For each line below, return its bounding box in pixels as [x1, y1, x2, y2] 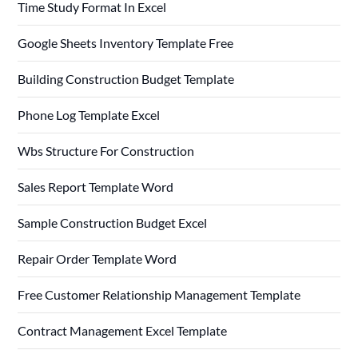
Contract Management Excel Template [18, 323, 228, 339]
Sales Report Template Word [18, 179, 174, 195]
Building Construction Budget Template [18, 71, 235, 87]
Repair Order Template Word [18, 251, 177, 267]
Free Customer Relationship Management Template [18, 287, 301, 303]
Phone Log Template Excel [18, 107, 161, 123]
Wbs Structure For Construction [18, 143, 195, 159]
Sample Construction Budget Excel [18, 215, 208, 231]
